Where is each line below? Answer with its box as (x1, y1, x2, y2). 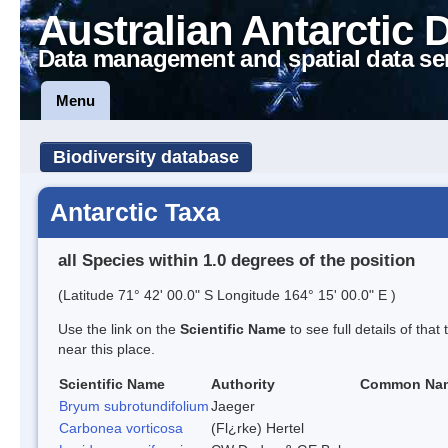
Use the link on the (58, 320, 180, 337)
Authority (211, 375, 275, 392)
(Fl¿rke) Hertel (211, 419, 304, 436)
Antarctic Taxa (50, 198, 220, 226)
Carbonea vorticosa (59, 419, 183, 436)
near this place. (58, 340, 155, 357)
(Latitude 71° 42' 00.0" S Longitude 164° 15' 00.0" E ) (58, 286, 396, 303)
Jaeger (211, 397, 255, 414)
